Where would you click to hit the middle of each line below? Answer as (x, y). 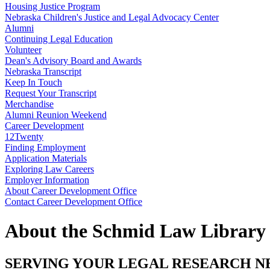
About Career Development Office (71, 191)
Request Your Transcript (51, 93)
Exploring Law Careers (49, 169)
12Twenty (24, 137)
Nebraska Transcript (43, 71)
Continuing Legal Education (59, 39)
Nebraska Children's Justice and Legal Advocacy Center (112, 17)
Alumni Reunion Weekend (56, 115)
